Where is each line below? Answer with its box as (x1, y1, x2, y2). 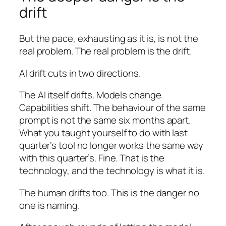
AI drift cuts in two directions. (19, 66, 141, 80)
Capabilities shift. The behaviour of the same (19, 101, 206, 115)
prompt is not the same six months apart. (19, 114, 191, 127)
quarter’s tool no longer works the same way (19, 139, 203, 152)
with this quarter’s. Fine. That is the (19, 151, 165, 165)
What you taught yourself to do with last (19, 126, 188, 140)
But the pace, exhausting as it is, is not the (19, 32, 198, 45)
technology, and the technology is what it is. (19, 164, 205, 178)
